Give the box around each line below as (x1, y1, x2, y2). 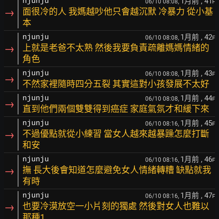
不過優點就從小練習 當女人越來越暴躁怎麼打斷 (22, 129, 209, 139)
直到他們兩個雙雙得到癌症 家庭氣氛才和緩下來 (22, 104, 209, 114)
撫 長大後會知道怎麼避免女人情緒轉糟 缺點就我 (22, 165, 211, 175)
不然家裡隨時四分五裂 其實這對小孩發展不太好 (22, 79, 209, 89)
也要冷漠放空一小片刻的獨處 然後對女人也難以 (22, 201, 209, 211)
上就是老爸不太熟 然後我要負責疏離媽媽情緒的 (22, 43, 209, 53)
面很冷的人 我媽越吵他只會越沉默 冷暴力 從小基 (22, 6, 213, 17)
